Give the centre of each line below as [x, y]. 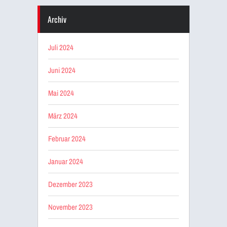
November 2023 [70, 207]
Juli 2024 [61, 47]
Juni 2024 [62, 70]
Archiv [57, 19]
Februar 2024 [67, 138]
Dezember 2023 [70, 184]
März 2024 [63, 116]
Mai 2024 [61, 93]
